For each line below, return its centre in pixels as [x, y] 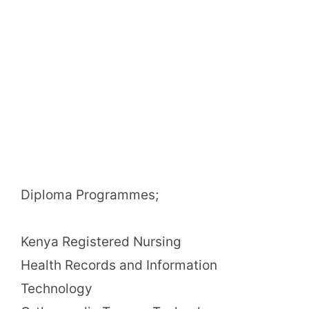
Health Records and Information [119, 265]
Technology [57, 288]
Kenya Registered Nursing [101, 241]
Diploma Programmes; [90, 195]
